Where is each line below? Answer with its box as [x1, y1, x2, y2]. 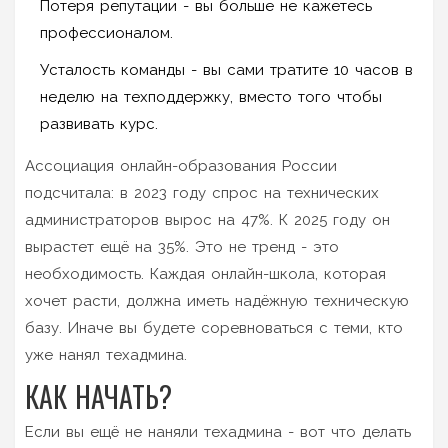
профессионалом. [40, 23, 173, 42]
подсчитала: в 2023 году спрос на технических [25, 183, 379, 202]
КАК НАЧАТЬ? [25, 375, 172, 417]
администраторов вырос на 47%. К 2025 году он [25, 210, 390, 229]
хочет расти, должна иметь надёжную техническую [25, 291, 409, 310]
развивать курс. [40, 114, 158, 133]
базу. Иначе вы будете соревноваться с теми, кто [25, 318, 403, 337]
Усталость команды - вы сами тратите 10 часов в [40, 60, 413, 79]
